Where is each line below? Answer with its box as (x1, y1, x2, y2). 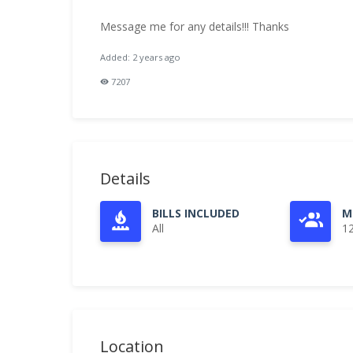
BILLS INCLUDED (152, 206, 240, 221)
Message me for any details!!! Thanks (100, 19, 289, 34)
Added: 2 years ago (100, 51, 180, 63)
